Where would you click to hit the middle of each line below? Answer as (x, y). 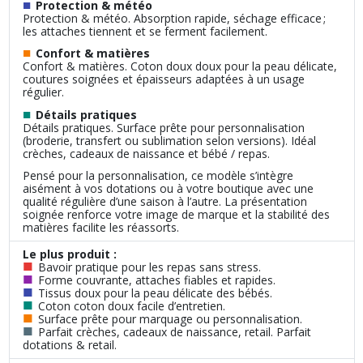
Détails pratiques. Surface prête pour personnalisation (163, 127)
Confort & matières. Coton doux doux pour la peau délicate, (179, 66)
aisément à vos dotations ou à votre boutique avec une (168, 188)
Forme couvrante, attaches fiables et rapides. (156, 280)
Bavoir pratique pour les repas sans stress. (149, 267)
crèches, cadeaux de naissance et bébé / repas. (146, 153)
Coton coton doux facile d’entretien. (131, 305)
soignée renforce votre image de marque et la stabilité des (176, 214)
